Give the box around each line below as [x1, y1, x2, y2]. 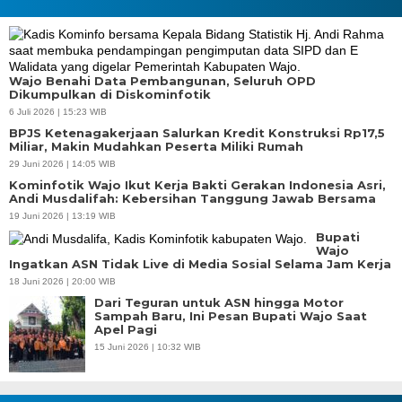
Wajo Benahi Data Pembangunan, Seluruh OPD [9, 73, 316, 88]
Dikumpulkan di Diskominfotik [9, 86, 211, 101]
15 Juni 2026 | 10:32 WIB [94, 341, 201, 352]
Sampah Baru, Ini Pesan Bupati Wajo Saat [94, 308, 367, 323]
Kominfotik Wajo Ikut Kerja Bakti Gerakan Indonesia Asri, [9, 177, 386, 192]
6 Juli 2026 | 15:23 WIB [9, 106, 107, 117]
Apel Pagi [94, 321, 157, 336]
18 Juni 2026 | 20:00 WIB [9, 275, 116, 286]
